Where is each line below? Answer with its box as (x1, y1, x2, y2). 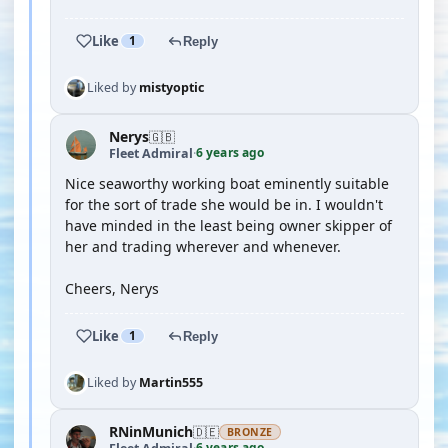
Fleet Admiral (109, 144, 193, 162)
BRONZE (227, 425, 273, 439)
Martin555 (139, 374, 203, 391)
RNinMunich (109, 422, 193, 441)
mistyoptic (139, 79, 204, 96)
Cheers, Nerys (65, 279, 159, 298)
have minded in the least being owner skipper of (65, 216, 392, 235)
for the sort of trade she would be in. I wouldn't (65, 195, 383, 214)
